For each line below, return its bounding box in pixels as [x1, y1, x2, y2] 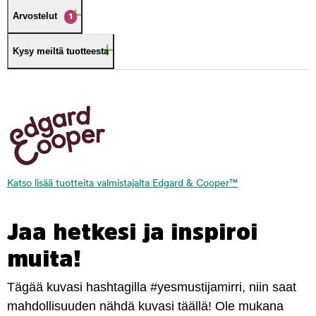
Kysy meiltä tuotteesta [13, 46, 109, 56]
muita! [7, 247, 81, 270]
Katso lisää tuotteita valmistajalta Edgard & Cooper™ [7, 178, 238, 189]
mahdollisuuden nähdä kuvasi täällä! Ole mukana [7, 298, 284, 313]
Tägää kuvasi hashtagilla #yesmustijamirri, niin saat [7, 279, 296, 294]
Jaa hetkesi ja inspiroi [7, 220, 257, 243]
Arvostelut [13, 11, 57, 21]
